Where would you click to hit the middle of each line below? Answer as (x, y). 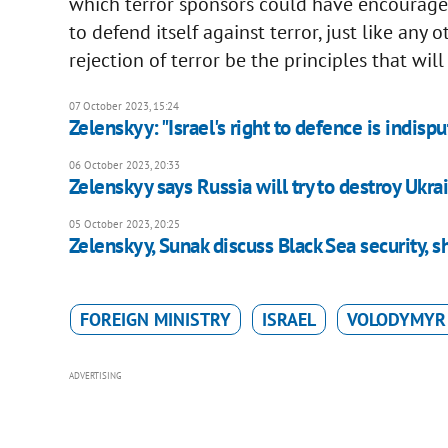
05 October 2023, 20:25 (124, 224)
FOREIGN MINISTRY (155, 320)
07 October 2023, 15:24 (123, 106)
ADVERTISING (95, 376)
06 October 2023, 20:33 (124, 165)
